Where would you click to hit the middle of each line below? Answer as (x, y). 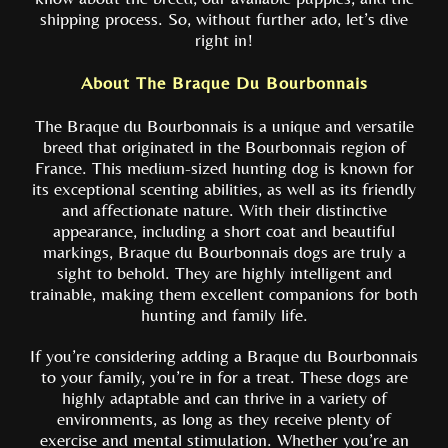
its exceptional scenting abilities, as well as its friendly (224, 188)
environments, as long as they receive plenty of (224, 418)
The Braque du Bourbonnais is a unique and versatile (224, 125)
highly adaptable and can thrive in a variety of (224, 397)
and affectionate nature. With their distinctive (224, 209)
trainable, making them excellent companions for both (224, 293)
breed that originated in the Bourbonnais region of (224, 146)
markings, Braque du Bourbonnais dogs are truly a (224, 251)
